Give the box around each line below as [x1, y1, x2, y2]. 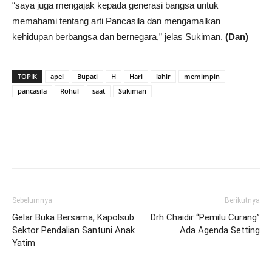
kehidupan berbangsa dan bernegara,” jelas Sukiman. [12, 31, 225, 42]
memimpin [184, 71, 220, 81]
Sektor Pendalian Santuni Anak [12, 224, 135, 236]
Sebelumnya [12, 195, 52, 205]
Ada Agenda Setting [180, 224, 260, 236]
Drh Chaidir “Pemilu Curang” [151, 211, 260, 223]
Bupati [77, 71, 98, 81]
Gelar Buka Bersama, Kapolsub [12, 211, 134, 223]
